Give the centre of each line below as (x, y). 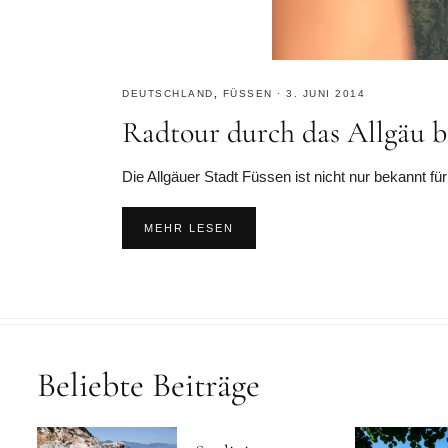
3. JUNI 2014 (325, 93)
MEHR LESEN (189, 228)
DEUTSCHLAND (168, 93)
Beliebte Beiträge (148, 385)
